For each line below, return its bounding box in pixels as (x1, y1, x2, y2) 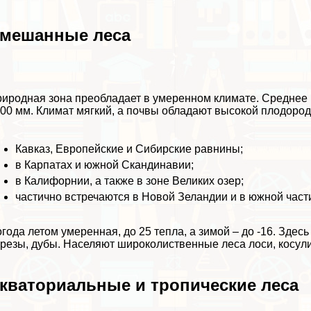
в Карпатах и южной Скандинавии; (15, 158, 194, 171)
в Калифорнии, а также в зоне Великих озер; (15, 174, 244, 187)
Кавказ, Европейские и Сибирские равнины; (15, 142, 244, 155)
